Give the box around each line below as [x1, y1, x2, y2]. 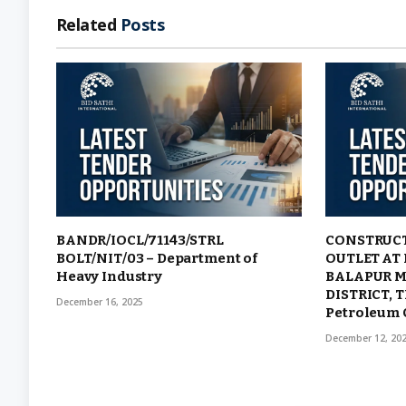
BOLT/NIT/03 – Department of [56, 249, 257, 266]
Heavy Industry [56, 267, 162, 285]
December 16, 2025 [56, 295, 143, 308]
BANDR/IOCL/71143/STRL [56, 231, 224, 248]
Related [56, 14, 121, 35]
